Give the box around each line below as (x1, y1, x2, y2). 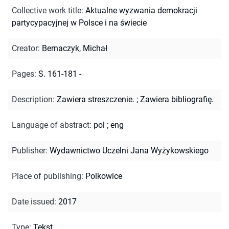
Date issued (12, 196, 54, 207)
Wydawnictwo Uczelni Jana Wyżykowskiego (50, 145, 209, 155)
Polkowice (85, 171, 122, 181)
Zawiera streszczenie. (57, 94, 134, 104)
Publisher (12, 145, 45, 155)
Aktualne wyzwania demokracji (85, 5, 197, 15)
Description (12, 94, 53, 104)
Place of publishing (12, 171, 81, 181)
